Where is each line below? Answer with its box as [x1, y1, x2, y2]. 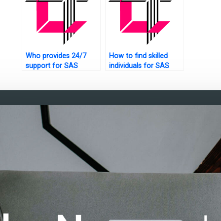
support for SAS [25, 62, 78, 71]
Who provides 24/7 [25, 52, 86, 61]
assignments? [25, 72, 70, 80]
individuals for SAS [109, 62, 169, 71]
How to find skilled [109, 52, 168, 61]
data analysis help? [109, 72, 169, 80]
